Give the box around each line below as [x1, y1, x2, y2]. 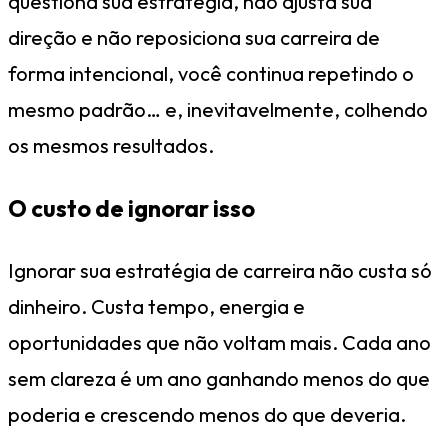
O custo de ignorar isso [8, 193, 255, 223]
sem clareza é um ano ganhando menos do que [8, 366, 430, 392]
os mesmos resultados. [8, 133, 214, 159]
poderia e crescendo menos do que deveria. [8, 402, 406, 428]
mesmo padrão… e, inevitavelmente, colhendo [8, 97, 428, 123]
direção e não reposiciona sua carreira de [8, 25, 380, 51]
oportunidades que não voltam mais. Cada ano [8, 330, 431, 356]
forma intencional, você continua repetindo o [8, 61, 414, 87]
